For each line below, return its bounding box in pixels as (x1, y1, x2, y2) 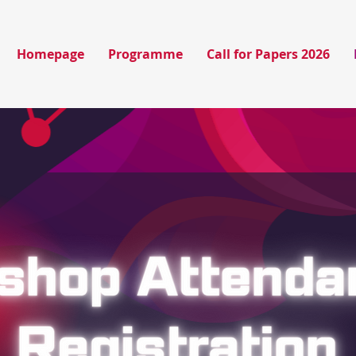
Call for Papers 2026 (207, 45, 330, 63)
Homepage (17, 45, 84, 63)
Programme (108, 45, 183, 63)
